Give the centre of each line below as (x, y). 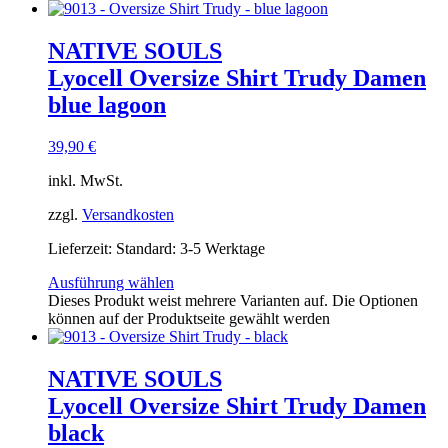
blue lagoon (107, 104)
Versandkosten (128, 215)
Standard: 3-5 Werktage (190, 249)
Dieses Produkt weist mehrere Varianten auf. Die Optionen (233, 301)
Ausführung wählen (111, 283)
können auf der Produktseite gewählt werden (189, 319)
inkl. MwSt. (85, 181)
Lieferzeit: (82, 249)
